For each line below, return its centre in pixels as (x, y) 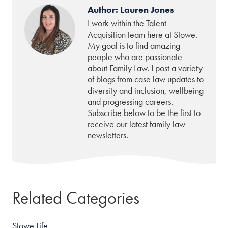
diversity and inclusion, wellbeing (146, 90)
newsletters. (108, 135)
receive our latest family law (136, 124)
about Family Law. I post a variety (145, 68)
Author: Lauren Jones (131, 9)
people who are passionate (135, 57)
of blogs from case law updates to (146, 79)
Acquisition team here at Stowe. (142, 34)
